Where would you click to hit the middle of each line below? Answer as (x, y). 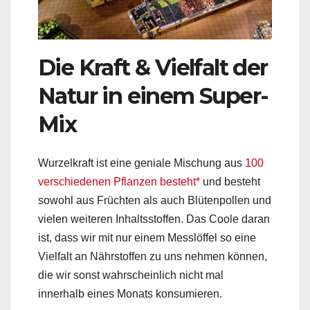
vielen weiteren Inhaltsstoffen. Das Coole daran (154, 219)
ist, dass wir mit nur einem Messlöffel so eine (147, 237)
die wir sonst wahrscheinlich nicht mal (131, 275)
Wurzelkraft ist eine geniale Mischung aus (142, 163)
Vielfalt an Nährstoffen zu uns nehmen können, (153, 256)
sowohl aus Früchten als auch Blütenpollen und (155, 200)
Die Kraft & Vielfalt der (153, 67)
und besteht (230, 181)
